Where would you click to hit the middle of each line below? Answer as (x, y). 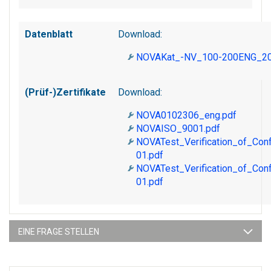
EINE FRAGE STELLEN (59, 232)
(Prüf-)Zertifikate (65, 93)
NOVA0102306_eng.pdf (187, 116)
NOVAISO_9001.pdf (178, 129)
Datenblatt (49, 34)
